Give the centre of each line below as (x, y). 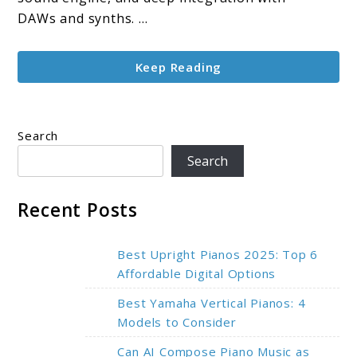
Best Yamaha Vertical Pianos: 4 (212, 302)
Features (207, 14)
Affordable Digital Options (197, 273)
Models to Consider (177, 322)
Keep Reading (178, 67)
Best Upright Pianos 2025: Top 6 (218, 254)
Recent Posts (78, 210)
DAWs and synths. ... (83, 19)
